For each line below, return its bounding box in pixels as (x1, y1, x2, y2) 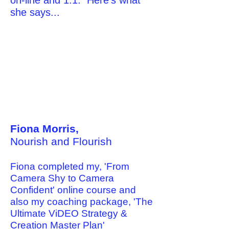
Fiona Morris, (10, 123, 79, 134)
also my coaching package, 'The (10, 196, 153, 207)
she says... (10, 7, 60, 18)
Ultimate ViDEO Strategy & (10, 208, 127, 219)
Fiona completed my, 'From (10, 161, 129, 172)
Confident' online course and (10, 185, 136, 195)
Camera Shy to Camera (10, 173, 114, 184)
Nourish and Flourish (10, 135, 112, 147)
